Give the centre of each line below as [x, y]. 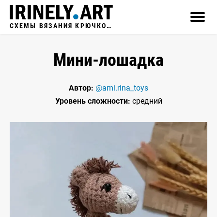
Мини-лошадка [108, 60]
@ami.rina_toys [122, 88]
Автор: [81, 88]
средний [146, 101]
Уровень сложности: [93, 101]
